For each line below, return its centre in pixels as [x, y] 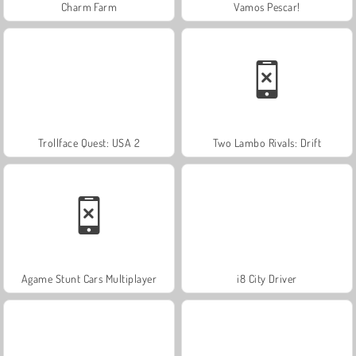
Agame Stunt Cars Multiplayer [89, 278]
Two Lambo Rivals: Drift [267, 142]
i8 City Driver [267, 278]
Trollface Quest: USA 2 [89, 142]
